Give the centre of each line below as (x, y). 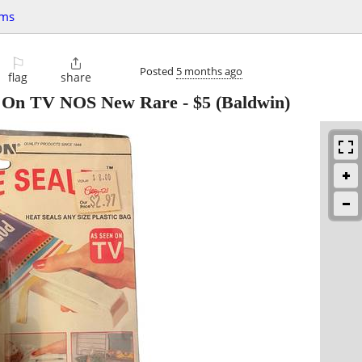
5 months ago (209, 71)
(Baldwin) (250, 103)
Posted (158, 71)
